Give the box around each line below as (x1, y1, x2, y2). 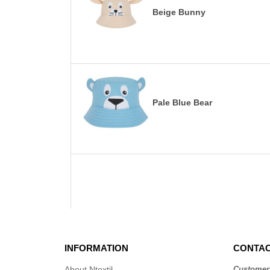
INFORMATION (64, 242, 128, 253)
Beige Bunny (152, 7, 206, 17)
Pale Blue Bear (152, 98, 212, 108)
